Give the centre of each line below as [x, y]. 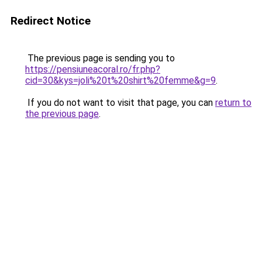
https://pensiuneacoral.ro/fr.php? [93, 69]
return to [233, 103]
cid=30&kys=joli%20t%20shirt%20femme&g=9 [120, 80]
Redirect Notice [51, 21]
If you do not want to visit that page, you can [120, 103]
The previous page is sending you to [100, 58]
